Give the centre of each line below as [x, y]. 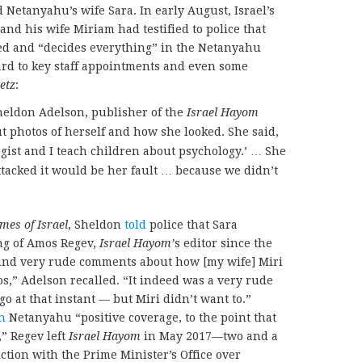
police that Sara [192, 225]
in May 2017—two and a [209, 336]
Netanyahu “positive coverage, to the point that [141, 318]
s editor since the [223, 243]
